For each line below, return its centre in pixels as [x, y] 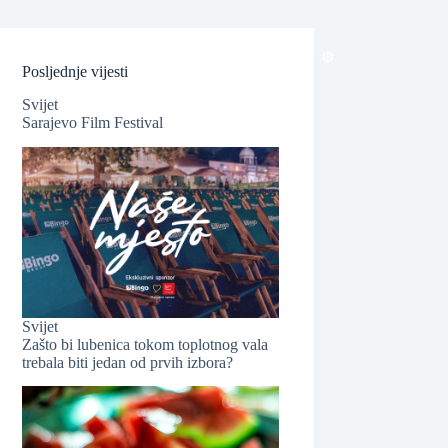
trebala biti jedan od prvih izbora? [128, 362]
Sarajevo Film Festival [93, 122]
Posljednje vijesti [75, 71]
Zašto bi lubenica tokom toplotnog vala [145, 344]
